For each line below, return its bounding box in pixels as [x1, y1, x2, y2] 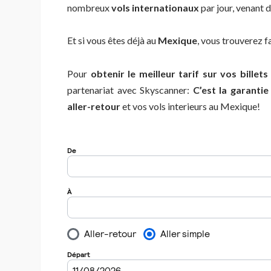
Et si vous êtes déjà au [67, 34, 158, 47]
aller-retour [67, 100, 120, 112]
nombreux [67, 1, 111, 13]
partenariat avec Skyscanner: [67, 83, 193, 96]
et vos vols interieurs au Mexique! [120, 100, 260, 112]
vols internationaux [111, 1, 199, 13]
